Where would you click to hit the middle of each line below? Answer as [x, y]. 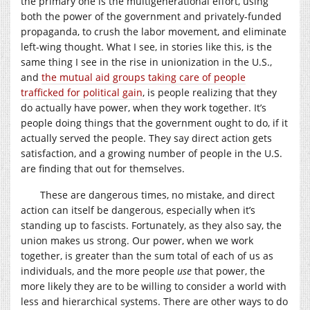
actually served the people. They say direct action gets [146, 138]
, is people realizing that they [210, 92]
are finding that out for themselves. [103, 168]
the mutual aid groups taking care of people [144, 77]
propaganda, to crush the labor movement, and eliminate [154, 31]
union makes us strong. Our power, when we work [137, 240]
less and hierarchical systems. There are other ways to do [154, 301]
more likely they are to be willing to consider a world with [154, 286]
